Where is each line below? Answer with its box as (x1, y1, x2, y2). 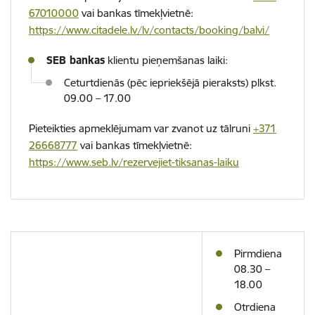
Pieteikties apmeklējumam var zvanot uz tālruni (29, 122, 253, 136)
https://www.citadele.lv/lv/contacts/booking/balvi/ (29, 23, 269, 37)
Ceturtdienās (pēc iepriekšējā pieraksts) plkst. (64, 76, 276, 90)
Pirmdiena (234, 247, 282, 261)
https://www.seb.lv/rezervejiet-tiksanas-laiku (29, 155, 239, 169)
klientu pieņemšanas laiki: (105, 53, 228, 67)
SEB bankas (46, 53, 105, 67)
